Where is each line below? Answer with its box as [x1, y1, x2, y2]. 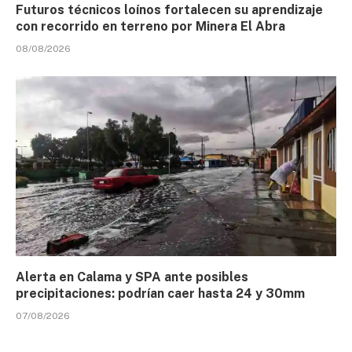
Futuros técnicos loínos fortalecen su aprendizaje [16, 2, 323, 17]
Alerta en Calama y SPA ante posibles [16, 269, 248, 285]
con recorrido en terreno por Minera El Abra [16, 18, 285, 34]
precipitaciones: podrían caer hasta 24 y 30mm [16, 286, 305, 302]
